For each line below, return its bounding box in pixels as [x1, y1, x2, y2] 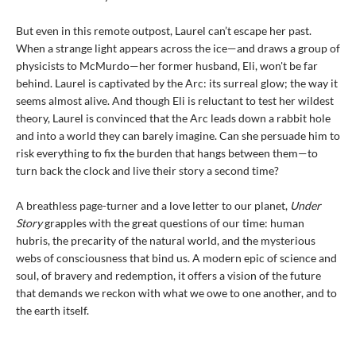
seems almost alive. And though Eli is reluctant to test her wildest [16, 93, 334, 107]
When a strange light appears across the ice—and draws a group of [16, 41, 340, 55]
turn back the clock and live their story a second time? [16, 163, 279, 177]
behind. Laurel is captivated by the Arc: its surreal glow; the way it [16, 75, 338, 90]
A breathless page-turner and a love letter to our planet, [16, 198, 290, 212]
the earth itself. [16, 303, 89, 317]
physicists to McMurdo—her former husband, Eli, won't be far [16, 58, 318, 72]
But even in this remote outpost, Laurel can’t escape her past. [16, 23, 311, 37]
